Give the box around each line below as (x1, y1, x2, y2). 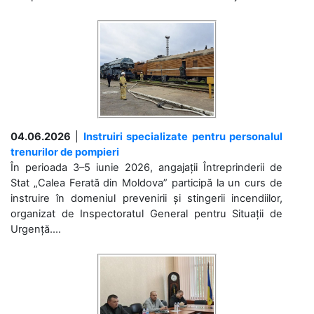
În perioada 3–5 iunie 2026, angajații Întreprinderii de (11, 161, 282, 174)
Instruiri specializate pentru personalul (83, 130, 283, 143)
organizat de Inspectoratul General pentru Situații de (11, 207, 282, 220)
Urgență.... (11, 222, 61, 235)
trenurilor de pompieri (11, 145, 119, 158)
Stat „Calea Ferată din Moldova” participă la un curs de (11, 176, 282, 189)
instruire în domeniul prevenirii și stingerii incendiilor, (11, 191, 282, 205)
